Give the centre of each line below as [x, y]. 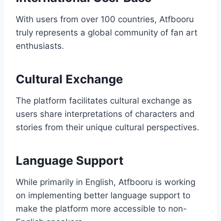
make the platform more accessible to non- [101, 209]
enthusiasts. [40, 46]
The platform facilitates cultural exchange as [104, 101]
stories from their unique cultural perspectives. [108, 128]
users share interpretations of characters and [105, 114]
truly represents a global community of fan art [107, 33]
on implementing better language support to [103, 196]
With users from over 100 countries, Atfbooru [105, 19]
